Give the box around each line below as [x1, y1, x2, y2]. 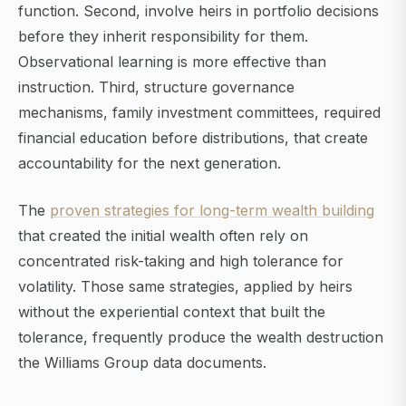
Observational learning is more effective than [18, 53, 326, 72]
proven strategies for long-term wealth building [50, 201, 374, 220]
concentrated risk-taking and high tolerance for [18, 252, 343, 271]
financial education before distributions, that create [18, 129, 368, 148]
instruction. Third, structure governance [18, 78, 295, 97]
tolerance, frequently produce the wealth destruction [18, 328, 383, 347]
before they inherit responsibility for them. [18, 27, 308, 46]
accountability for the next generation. [18, 154, 281, 173]
